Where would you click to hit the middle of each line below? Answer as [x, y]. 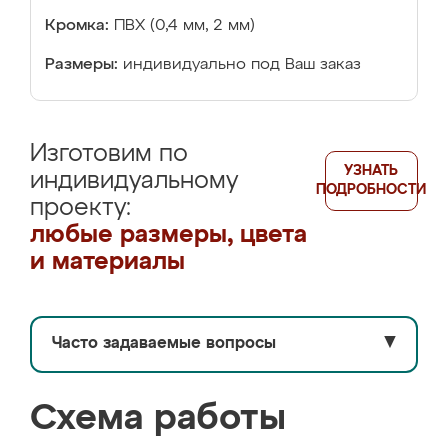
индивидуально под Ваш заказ [242, 65]
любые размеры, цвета [168, 235]
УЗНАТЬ [371, 171]
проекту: [80, 208]
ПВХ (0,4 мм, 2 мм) [184, 26]
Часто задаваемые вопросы [164, 344]
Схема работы [158, 419]
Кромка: [77, 26]
